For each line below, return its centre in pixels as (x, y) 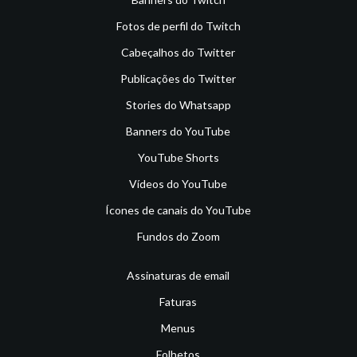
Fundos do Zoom (178, 237)
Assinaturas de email (178, 276)
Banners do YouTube (178, 131)
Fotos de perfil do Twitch (178, 26)
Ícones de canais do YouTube (178, 210)
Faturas (178, 302)
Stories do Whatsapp (178, 105)
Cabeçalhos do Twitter (178, 53)
